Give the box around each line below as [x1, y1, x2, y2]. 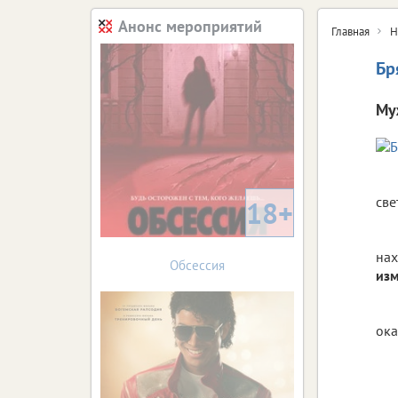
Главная [331, 23, 370, 39]
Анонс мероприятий [118, 15, 262, 36]
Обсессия [170, 256, 225, 274]
